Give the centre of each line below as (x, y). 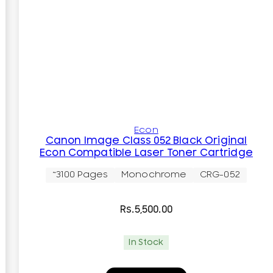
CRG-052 (220, 175)
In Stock (146, 242)
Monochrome (154, 175)
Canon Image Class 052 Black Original (146, 140)
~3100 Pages (80, 175)
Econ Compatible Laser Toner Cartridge (146, 153)
